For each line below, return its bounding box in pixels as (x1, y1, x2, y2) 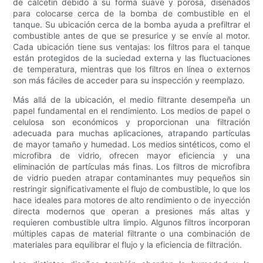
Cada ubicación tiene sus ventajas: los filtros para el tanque (13, 42, 250, 52)
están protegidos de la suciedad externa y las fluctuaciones (13, 53, 250, 63)
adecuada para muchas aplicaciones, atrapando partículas (13, 128, 250, 139)
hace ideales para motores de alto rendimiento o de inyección (13, 195, 250, 205)
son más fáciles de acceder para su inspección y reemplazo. (13, 75, 245, 86)
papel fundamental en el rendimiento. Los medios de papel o (13, 106, 250, 116)
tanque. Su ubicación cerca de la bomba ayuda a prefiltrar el (13, 19, 250, 30)
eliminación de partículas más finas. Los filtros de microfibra (13, 161, 250, 172)
